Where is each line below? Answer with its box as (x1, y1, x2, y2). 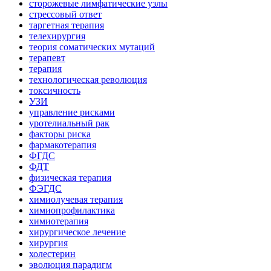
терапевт (29, 53, 65, 63)
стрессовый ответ (29, 9, 102, 19)
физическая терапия (29, 172, 111, 183)
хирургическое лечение (29, 227, 126, 237)
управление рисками (29, 107, 115, 117)
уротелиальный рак (29, 118, 109, 128)
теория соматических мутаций (29, 42, 155, 52)
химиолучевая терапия (29, 194, 123, 204)
